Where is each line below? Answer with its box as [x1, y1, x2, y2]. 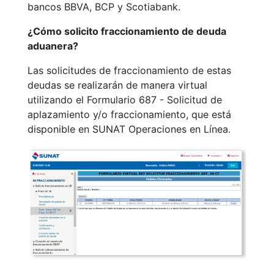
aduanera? [28, 40, 78, 53]
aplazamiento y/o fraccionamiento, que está [28, 108, 231, 121]
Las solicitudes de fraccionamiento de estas [28, 64, 231, 77]
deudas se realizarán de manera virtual [28, 79, 207, 92]
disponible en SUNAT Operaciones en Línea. [28, 123, 231, 136]
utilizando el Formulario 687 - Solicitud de [28, 94, 222, 106]
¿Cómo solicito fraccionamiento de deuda [28, 25, 226, 38]
